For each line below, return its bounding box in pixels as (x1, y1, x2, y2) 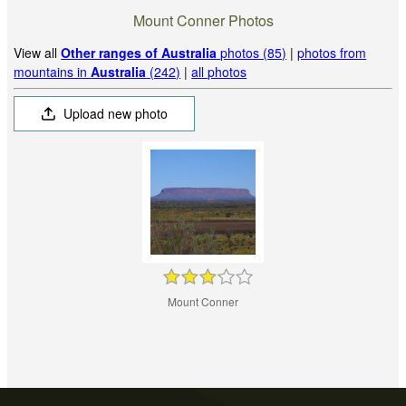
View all (14, 43, 62, 63)
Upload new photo (60, 104, 169, 123)
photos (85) (217, 43, 287, 63)
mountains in (14, 63, 92, 82)
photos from (297, 43, 367, 63)
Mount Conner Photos (132, 9, 274, 31)
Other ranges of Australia (61, 43, 217, 63)
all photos (191, 63, 247, 82)
